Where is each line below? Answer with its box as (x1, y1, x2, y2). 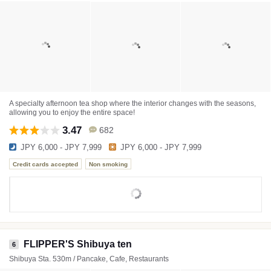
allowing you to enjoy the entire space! (9, 108, 135, 117)
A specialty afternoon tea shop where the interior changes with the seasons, (9, 99, 256, 108)
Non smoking (89, 160, 128, 168)
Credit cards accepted (13, 160, 78, 168)
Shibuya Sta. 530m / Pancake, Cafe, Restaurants (9, 255, 169, 263)
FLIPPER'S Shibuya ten (24, 239, 132, 249)
